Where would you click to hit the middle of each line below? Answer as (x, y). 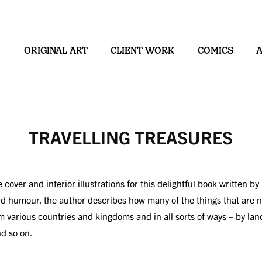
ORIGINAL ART (56, 50)
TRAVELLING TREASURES (131, 137)
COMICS (216, 50)
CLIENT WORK (143, 50)
